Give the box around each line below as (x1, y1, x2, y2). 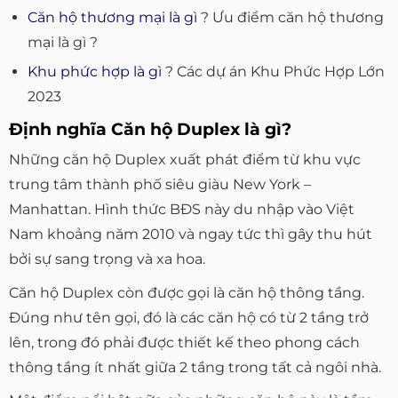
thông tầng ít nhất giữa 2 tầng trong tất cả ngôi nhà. (9, 358, 381, 376)
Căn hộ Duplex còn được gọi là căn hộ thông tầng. (9, 283, 364, 301)
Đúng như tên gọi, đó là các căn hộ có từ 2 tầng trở (9, 308, 369, 326)
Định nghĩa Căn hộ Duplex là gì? (9, 117, 291, 139)
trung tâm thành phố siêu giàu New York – (9, 176, 311, 194)
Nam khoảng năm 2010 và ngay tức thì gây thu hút (9, 226, 372, 243)
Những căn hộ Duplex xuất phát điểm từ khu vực (9, 151, 361, 169)
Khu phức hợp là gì (27, 62, 162, 80)
